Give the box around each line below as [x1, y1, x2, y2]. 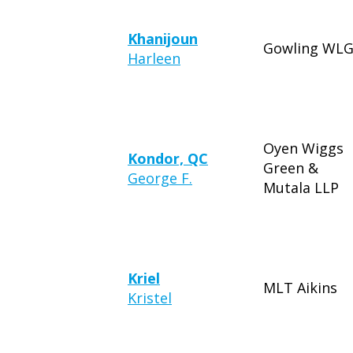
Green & [263, 158, 318, 177]
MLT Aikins [263, 278, 337, 297]
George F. [128, 169, 192, 188]
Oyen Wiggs [263, 139, 344, 158]
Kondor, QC [128, 149, 208, 168]
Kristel [128, 288, 172, 307]
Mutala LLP [263, 178, 339, 197]
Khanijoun [128, 29, 198, 48]
